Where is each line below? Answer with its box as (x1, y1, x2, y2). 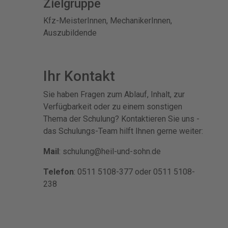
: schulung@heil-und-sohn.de (59, 147, 161, 156)
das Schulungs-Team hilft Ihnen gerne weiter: (43, 126, 203, 136)
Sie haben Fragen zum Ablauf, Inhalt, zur (43, 90, 185, 99)
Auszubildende (43, 28, 97, 38)
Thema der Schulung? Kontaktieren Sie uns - (43, 114, 199, 124)
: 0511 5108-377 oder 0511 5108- (74, 167, 195, 177)
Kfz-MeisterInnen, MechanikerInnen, (43, 16, 172, 25)
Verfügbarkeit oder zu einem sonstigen (43, 102, 182, 111)
